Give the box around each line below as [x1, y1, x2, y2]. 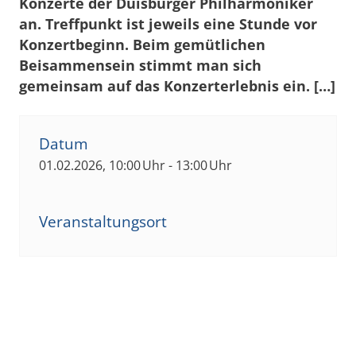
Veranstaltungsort [39, 211, 167, 232]
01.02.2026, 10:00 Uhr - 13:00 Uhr [39, 156, 232, 174]
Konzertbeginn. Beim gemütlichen [19, 34, 265, 54]
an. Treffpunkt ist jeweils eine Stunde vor [19, 14, 317, 33]
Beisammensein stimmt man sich [19, 55, 261, 75]
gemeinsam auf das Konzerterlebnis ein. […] [19, 75, 335, 95]
